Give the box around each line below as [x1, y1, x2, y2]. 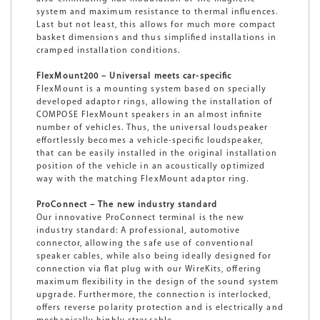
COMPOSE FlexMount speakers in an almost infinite [36, 110, 262, 119]
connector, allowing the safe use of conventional [36, 239, 254, 248]
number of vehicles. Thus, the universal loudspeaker [36, 123, 269, 132]
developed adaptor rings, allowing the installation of [36, 97, 274, 106]
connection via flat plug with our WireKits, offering [36, 264, 262, 274]
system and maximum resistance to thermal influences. [36, 7, 279, 16]
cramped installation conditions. [36, 46, 181, 55]
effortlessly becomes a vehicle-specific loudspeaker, [36, 136, 264, 145]
